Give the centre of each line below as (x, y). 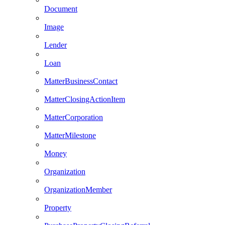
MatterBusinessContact (81, 81)
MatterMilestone (70, 135)
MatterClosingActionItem (85, 99)
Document (61, 9)
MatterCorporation (74, 117)
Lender (55, 45)
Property (58, 207)
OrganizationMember (78, 189)
